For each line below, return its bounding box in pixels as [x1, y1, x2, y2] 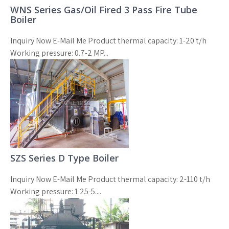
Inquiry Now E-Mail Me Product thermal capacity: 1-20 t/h [10, 35, 207, 46]
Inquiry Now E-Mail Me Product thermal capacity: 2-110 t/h [10, 173, 210, 185]
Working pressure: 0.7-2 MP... [10, 47, 108, 58]
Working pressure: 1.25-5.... [10, 186, 101, 197]
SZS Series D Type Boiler [10, 151, 119, 164]
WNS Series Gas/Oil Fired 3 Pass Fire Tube [10, 3, 197, 16]
